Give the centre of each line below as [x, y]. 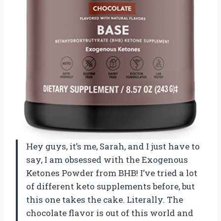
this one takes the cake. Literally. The [105, 199]
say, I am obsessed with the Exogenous [107, 159]
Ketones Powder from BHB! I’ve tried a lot [112, 173]
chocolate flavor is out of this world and [110, 213]
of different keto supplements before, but [110, 186]
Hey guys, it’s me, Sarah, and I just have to [113, 146]
